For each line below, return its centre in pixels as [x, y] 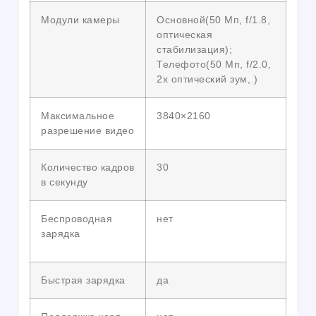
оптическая [184, 35]
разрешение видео [87, 131]
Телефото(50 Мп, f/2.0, [214, 65]
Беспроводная [77, 219]
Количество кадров [88, 168]
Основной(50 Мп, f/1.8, [213, 20]
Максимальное [78, 116]
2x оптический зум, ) [207, 79]
